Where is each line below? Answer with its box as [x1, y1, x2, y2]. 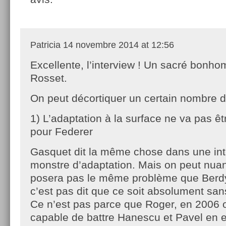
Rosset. [30, 72, 67, 84]
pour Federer [30, 125, 93, 137]
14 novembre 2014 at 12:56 [61, 39, 174, 50]
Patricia [30, 39, 61, 50]
